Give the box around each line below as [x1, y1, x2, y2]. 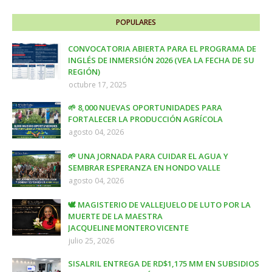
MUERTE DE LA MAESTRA [68, 210, 163, 222]
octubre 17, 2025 [69, 79, 127, 90]
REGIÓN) [68, 66, 100, 77]
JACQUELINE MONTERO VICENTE [68, 222, 189, 233]
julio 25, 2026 [69, 235, 114, 246]
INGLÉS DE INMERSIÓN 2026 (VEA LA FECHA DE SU [68, 54, 254, 66]
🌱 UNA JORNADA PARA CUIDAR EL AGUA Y [68, 150, 228, 161]
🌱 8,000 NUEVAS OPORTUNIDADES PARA [68, 101, 222, 113]
